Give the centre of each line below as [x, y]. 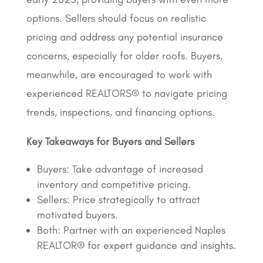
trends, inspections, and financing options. [120, 112]
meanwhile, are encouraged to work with [119, 74]
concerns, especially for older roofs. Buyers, [124, 55]
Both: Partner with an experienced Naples [131, 230]
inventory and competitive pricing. [114, 184]
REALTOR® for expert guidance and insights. [136, 245]
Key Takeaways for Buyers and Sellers [110, 141]
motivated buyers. [77, 215]
